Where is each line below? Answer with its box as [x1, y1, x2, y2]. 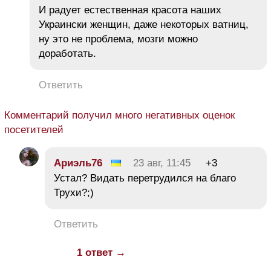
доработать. [39, 48, 96, 59]
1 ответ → [77, 247, 126, 258]
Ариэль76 [54, 157, 102, 169]
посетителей [4, 124, 64, 135]
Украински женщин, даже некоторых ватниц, [39, 19, 249, 30]
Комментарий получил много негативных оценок [4, 109, 235, 121]
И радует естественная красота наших [39, 4, 221, 16]
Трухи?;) [54, 187, 94, 198]
